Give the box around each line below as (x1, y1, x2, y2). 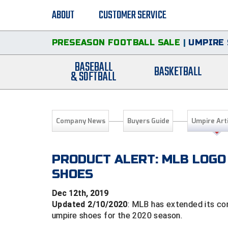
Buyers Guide (127, 117, 169, 125)
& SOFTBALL (71, 67, 117, 87)
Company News (55, 117, 105, 125)
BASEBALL (74, 58, 112, 77)
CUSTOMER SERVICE (99, 7, 166, 24)
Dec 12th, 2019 (52, 188, 108, 198)
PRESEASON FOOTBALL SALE (52, 38, 181, 47)
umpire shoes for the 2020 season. (52, 211, 183, 220)
